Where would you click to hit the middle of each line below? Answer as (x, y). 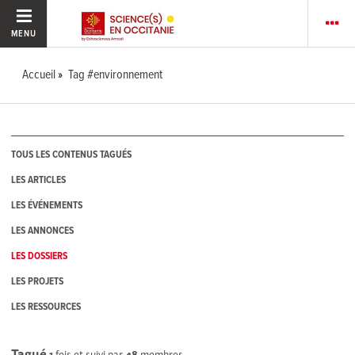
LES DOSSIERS (40, 257)
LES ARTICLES (39, 181)
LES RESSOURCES (46, 307)
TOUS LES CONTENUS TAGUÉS (72, 155)
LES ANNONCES (43, 231)
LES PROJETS (38, 282)
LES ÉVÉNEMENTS (47, 206)
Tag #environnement (116, 75)
